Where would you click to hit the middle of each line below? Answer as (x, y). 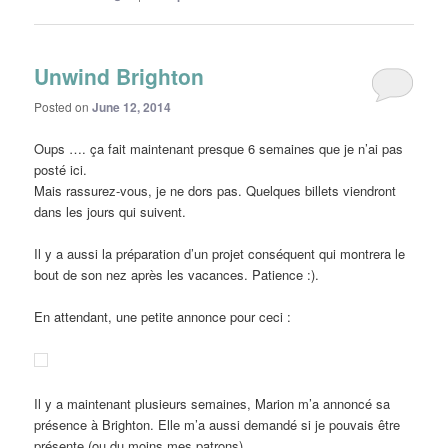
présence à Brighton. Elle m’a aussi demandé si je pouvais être (217, 425)
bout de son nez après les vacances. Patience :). (177, 274)
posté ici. (61, 169)
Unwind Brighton (119, 76)
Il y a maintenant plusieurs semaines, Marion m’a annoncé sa (212, 404)
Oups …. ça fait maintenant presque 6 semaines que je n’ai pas (219, 148)
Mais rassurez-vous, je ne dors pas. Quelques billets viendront (215, 190)
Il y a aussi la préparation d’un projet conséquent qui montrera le (220, 253)
